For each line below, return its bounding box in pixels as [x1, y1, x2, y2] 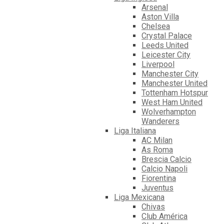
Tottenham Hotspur [141, 88, 208, 98]
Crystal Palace [141, 31, 192, 41]
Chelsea [141, 21, 170, 31]
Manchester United [141, 78, 207, 88]
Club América [141, 211, 187, 221]
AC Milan [141, 135, 172, 145]
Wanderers [141, 116, 179, 126]
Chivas [141, 202, 165, 212]
